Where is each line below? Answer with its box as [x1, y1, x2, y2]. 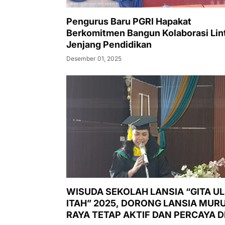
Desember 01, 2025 [66, 55, 122, 63]
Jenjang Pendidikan [66, 39, 152, 50]
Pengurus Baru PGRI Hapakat [66, 16, 191, 27]
